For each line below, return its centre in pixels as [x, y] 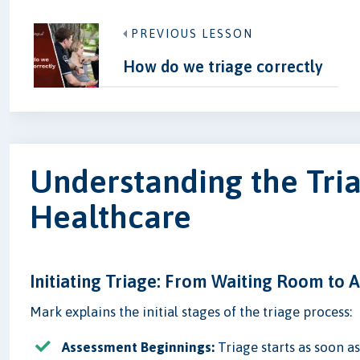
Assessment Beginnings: [139, 348]
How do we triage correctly [223, 66]
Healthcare [111, 217]
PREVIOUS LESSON [192, 34]
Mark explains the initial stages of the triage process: [191, 312]
